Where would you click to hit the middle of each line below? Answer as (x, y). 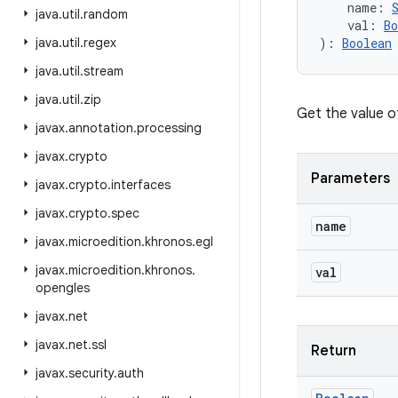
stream (103, 71)
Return (334, 351)
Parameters (350, 179)
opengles (63, 288)
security (91, 373)
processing (169, 128)
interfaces (141, 185)
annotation (101, 128)
